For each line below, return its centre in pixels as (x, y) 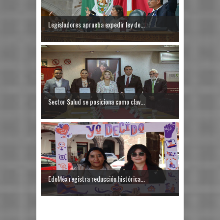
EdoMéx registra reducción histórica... (96, 178)
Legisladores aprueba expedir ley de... (96, 24)
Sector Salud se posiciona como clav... (96, 101)
